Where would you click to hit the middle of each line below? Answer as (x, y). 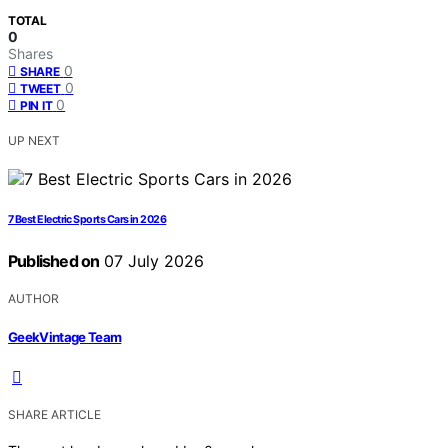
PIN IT (36, 106)
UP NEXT (34, 141)
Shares (30, 54)
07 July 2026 (152, 261)
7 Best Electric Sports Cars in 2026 (87, 220)
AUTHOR (33, 299)
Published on (54, 261)
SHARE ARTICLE (54, 414)
